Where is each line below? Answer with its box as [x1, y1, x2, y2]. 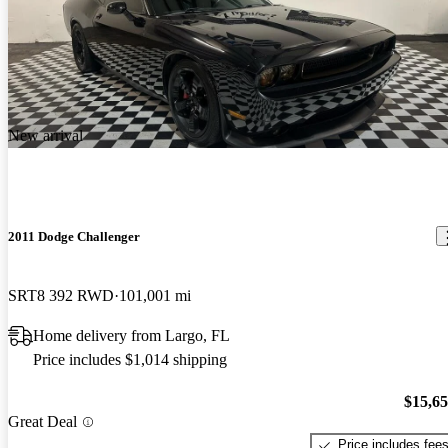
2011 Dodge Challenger [8, 228, 140, 244]
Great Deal [8, 413, 77, 431]
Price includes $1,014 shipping [33, 350, 227, 368]
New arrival [8, 127, 83, 145]
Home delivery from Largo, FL [33, 326, 230, 344]
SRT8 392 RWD [8, 286, 114, 304]
